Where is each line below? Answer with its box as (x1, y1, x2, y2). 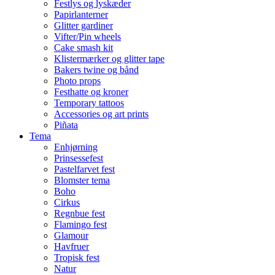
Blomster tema (54, 175, 110, 186)
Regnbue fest (54, 208, 105, 219)
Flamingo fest (54, 219, 107, 230)
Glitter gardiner (54, 20, 113, 31)
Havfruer (54, 241, 89, 252)
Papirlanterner (54, 9, 108, 20)
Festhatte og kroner (54, 87, 128, 98)
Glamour (54, 230, 88, 241)
